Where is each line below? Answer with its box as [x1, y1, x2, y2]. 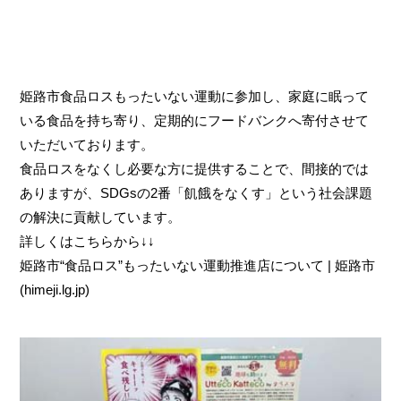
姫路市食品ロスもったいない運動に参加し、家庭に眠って [20, 89, 370, 105]
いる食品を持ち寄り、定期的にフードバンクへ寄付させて [20, 113, 370, 129]
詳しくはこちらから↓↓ [20, 234, 156, 250]
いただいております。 [20, 137, 155, 153]
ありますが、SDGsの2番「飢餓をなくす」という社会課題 [20, 185, 373, 201]
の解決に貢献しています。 [20, 209, 182, 226]
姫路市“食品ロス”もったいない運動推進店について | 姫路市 [20, 258, 376, 274]
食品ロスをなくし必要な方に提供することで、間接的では [20, 161, 370, 177]
